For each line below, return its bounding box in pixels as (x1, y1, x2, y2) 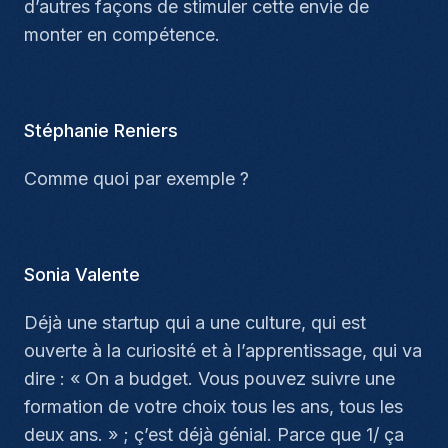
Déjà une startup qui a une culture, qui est (24, 312, 366, 333)
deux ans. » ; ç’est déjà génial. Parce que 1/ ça (24, 424, 404, 445)
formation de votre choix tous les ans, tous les (24, 396, 403, 417)
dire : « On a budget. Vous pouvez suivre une (24, 368, 395, 389)
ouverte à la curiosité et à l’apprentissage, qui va (24, 340, 422, 361)
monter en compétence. (24, 24, 220, 45)
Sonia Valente (24, 264, 140, 285)
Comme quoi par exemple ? (24, 168, 249, 189)
